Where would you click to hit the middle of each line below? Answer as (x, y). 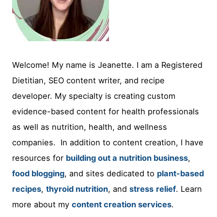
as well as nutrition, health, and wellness (90, 127)
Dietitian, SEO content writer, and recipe (89, 80)
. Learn (189, 189)
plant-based (181, 173)
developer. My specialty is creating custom (94, 96)
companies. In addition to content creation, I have (108, 142)
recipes (27, 189)
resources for (39, 158)
